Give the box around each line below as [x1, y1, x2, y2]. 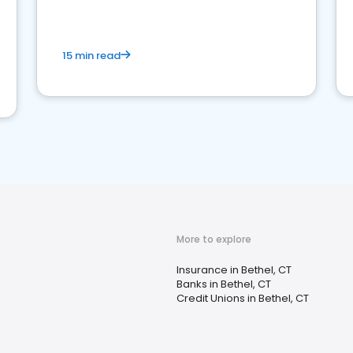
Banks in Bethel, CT [176, 277, 271, 292]
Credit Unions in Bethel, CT [176, 291, 309, 306]
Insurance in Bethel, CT [176, 262, 292, 277]
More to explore [176, 232, 251, 246]
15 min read [62, 48, 121, 63]
